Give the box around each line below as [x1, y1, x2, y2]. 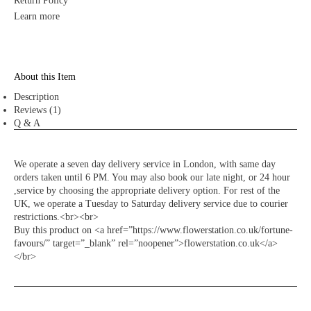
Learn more [14, 11, 60, 22]
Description [14, 92, 59, 103]
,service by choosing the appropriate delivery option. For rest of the [14, 185, 280, 196]
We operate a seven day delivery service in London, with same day [14, 159, 276, 170]
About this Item [14, 72, 76, 83]
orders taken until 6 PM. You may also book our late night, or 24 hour [14, 172, 290, 183]
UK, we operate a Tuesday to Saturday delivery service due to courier [14, 199, 288, 210]
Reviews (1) [14, 105, 61, 116]
